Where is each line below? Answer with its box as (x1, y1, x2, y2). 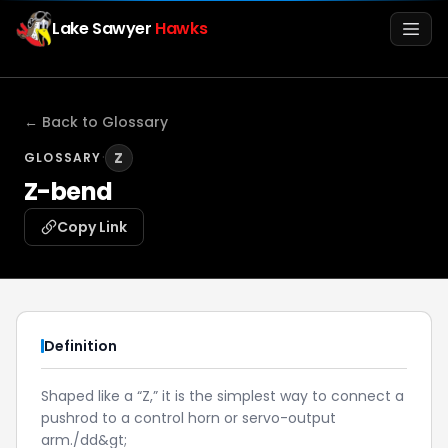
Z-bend (24, 175, 113, 208)
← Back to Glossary (24, 112, 168, 132)
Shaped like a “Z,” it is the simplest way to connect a (41, 386, 404, 406)
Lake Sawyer (52, 17, 156, 40)
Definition (44, 336, 117, 356)
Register (99, 410, 149, 427)
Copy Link (57, 217, 127, 237)
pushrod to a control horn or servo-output (41, 408, 336, 428)
